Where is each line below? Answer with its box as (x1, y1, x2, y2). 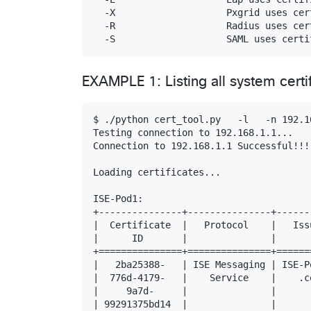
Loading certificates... (93, 166, 221, 178)
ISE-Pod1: (93, 192, 143, 204)
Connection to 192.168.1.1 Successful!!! (93, 140, 310, 151)
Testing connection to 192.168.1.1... (93, 126, 293, 138)
